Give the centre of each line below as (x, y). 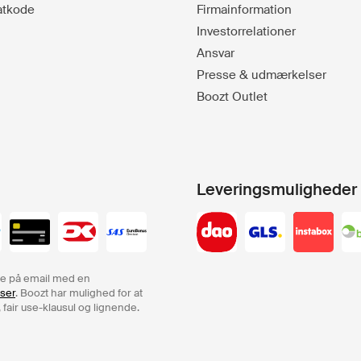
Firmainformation (244, 10)
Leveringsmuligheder (277, 189)
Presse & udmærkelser (261, 75)
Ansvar (216, 53)
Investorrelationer (246, 31)
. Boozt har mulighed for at (79, 293)
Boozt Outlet (232, 97)
